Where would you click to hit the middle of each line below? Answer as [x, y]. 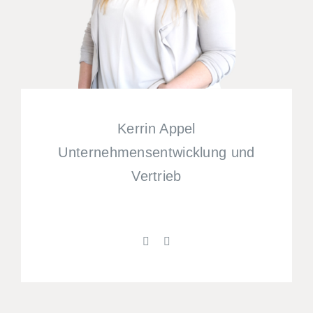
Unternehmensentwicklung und [156, 153]
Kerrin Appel [156, 129]
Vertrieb [156, 176]
